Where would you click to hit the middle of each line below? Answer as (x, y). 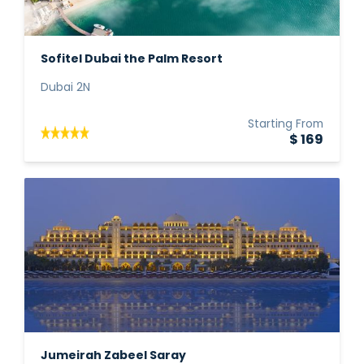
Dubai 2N (65, 88)
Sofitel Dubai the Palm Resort (132, 60)
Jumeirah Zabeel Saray (113, 356)
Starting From (286, 125)
